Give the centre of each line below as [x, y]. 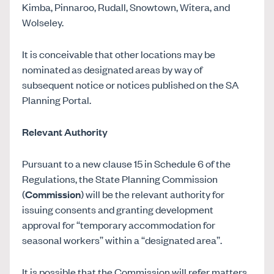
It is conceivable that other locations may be [119, 54]
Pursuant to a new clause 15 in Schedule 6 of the [127, 163]
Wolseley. [43, 22]
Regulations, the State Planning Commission [120, 178]
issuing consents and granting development [118, 209]
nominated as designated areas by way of [113, 69]
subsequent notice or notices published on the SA [131, 84]
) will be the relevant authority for [153, 194]
